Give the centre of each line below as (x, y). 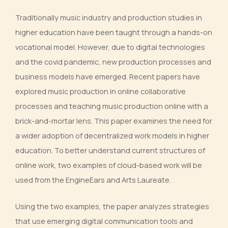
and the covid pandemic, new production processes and (113, 62)
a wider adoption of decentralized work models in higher (112, 136)
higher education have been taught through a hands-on (114, 32)
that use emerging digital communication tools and (104, 221)
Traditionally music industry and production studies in (109, 18)
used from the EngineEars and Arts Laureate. (93, 180)
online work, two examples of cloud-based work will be (109, 165)
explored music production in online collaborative (101, 91)
